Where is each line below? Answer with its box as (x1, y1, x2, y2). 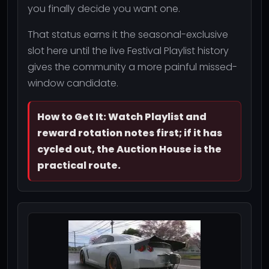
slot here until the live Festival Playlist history (28, 43, 229, 58)
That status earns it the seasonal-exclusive (28, 27, 228, 41)
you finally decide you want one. (28, 1, 180, 16)
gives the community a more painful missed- (28, 59, 237, 74)
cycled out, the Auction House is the (37, 142, 222, 156)
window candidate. (28, 76, 118, 90)
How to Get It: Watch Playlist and (37, 109, 207, 124)
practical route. (37, 158, 121, 172)
